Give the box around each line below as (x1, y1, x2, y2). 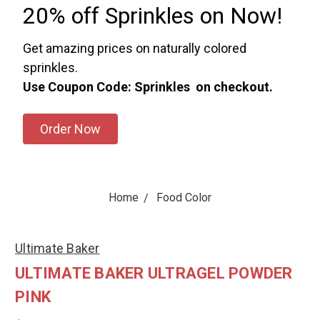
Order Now (39, 121, 101, 136)
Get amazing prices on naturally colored (22, 41, 246, 56)
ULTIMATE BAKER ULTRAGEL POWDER (15, 264, 293, 282)
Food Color (156, 191, 211, 204)
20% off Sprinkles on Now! (22, 2, 282, 29)
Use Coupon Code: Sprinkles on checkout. (22, 79, 273, 94)
